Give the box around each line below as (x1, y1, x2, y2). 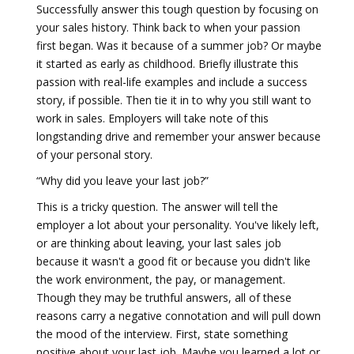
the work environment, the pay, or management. (36, 272, 285, 287)
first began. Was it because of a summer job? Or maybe (36, 38, 322, 53)
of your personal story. (36, 147, 153, 162)
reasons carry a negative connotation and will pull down (36, 308, 321, 323)
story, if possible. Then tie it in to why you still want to (36, 92, 311, 107)
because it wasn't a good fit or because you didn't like (36, 254, 311, 269)
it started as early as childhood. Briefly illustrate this (36, 56, 299, 71)
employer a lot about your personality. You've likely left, (36, 217, 319, 232)
